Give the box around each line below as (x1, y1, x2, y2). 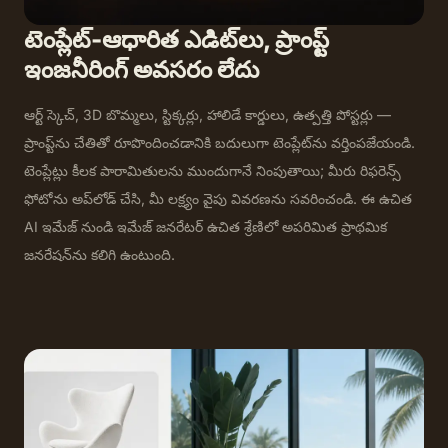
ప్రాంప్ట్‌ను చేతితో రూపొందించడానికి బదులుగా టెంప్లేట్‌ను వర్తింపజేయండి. (24, 134, 415, 151)
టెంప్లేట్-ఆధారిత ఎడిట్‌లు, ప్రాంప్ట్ (24, 25, 329, 54)
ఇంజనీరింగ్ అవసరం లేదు (24, 55, 259, 84)
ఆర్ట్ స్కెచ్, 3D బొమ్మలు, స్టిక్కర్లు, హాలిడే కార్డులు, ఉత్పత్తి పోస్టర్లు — (24, 106, 391, 123)
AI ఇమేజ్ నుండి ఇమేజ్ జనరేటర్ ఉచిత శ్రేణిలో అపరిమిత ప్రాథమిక (24, 218, 387, 235)
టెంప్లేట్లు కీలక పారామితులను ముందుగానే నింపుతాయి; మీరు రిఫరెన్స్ (24, 162, 401, 179)
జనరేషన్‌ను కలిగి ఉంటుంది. (24, 246, 175, 263)
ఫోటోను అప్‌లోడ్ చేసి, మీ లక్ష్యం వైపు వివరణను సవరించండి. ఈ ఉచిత (24, 190, 412, 207)
